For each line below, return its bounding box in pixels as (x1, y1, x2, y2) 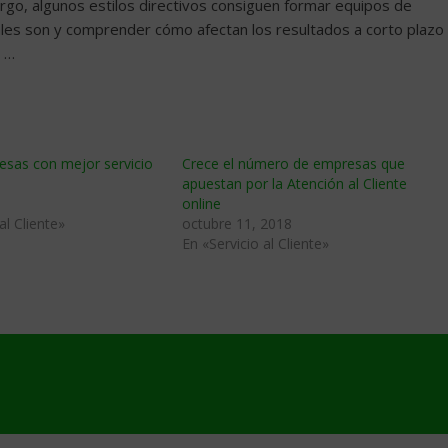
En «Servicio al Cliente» (182, 234, 329, 253)
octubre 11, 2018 (182, 214, 292, 233)
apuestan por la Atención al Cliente (182, 174, 407, 193)
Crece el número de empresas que (182, 154, 405, 173)
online (182, 194, 221, 213)
